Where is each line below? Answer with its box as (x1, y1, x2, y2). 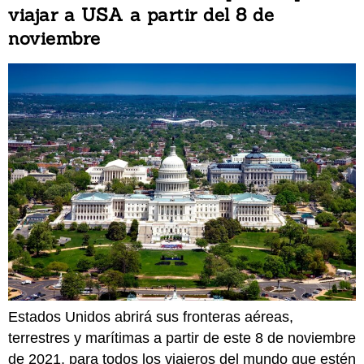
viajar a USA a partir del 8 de (8, 2, 274, 26)
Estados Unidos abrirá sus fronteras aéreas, (8, 308, 293, 325)
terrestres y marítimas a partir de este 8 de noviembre (8, 329, 356, 346)
